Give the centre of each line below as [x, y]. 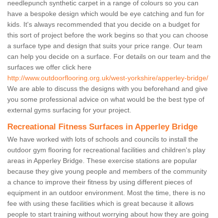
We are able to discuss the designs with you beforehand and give [108, 89]
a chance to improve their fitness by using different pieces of [100, 182]
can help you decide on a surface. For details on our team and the [109, 57]
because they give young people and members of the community [107, 172]
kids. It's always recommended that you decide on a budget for [104, 25]
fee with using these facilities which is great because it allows [100, 204]
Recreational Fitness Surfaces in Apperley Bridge [102, 127]
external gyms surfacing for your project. [69, 110]
